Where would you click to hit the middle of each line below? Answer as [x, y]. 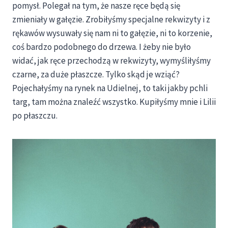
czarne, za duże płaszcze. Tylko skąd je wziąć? [96, 75]
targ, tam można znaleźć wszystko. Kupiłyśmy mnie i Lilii [114, 102]
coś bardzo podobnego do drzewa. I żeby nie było [102, 47]
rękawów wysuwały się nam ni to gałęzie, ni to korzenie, [112, 33]
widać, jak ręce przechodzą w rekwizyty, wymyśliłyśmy [111, 61]
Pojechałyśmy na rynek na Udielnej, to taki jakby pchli [110, 88]
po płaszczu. [35, 116]
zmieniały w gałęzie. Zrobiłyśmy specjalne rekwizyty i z [111, 20]
